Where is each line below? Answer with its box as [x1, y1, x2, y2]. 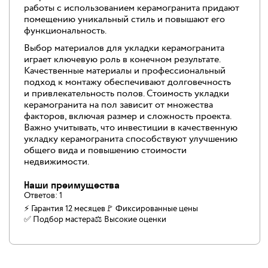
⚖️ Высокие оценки [95, 213, 166, 226]
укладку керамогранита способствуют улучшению [24, 132, 237, 146]
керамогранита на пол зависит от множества [24, 98, 213, 112]
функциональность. [24, 23, 106, 38]
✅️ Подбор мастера [24, 213, 95, 226]
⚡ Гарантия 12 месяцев [24, 202, 105, 215]
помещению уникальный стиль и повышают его [24, 12, 225, 26]
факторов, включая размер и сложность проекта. [24, 109, 231, 123]
